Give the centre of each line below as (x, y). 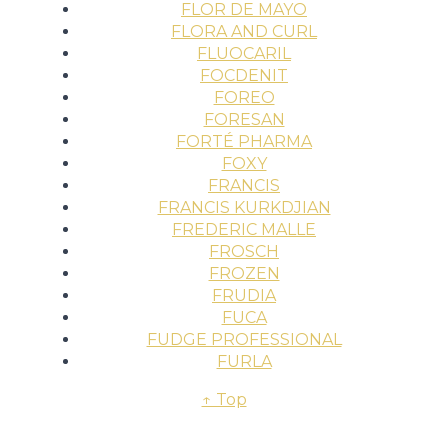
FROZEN (244, 273)
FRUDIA (244, 295)
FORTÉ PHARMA (244, 141)
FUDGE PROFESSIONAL (244, 339)
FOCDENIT (244, 75)
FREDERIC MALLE (244, 229)
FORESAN (244, 119)
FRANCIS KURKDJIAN (244, 207)
